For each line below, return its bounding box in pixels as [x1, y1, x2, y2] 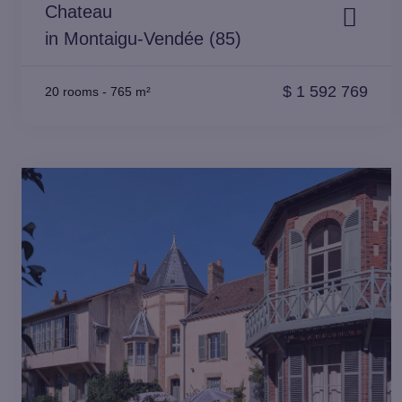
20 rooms [45, 84, 99, 99]
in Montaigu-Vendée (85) [45, 29, 241, 48]
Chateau [45, 2, 112, 22]
